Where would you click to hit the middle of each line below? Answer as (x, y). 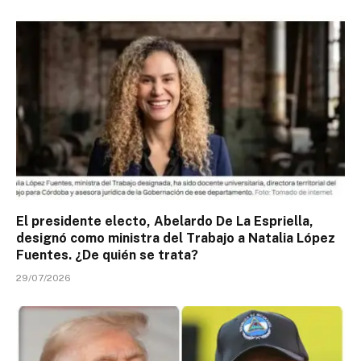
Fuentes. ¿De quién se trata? (107, 255)
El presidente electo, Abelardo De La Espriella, (165, 222)
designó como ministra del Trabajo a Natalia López (176, 239)
